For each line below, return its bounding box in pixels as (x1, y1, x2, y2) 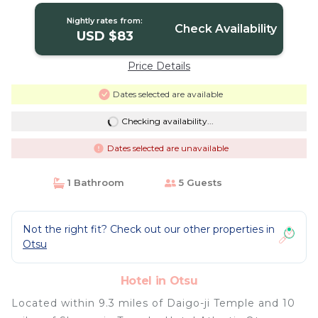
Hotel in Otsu (120, 274, 198, 287)
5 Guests (176, 177, 222, 188)
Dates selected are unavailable (106, 143, 229, 153)
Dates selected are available (112, 89, 223, 99)
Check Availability (174, 22, 277, 35)
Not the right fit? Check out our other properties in (23, 223, 275, 236)
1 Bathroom (64, 177, 124, 188)
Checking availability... (121, 116, 214, 126)
